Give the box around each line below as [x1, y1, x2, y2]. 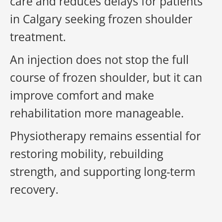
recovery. [10, 181, 58, 197]
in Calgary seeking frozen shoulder [10, 11, 192, 27]
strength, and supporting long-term [10, 164, 195, 179]
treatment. [10, 29, 66, 45]
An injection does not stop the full [10, 52, 189, 67]
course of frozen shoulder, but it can [10, 69, 202, 85]
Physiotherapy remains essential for [10, 128, 201, 144]
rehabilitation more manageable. [10, 105, 184, 121]
